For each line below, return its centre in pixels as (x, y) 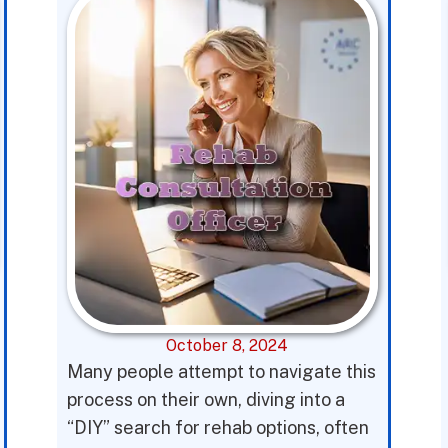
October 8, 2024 (227, 345)
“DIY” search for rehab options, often (218, 427)
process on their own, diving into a (206, 399)
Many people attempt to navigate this (222, 371)
